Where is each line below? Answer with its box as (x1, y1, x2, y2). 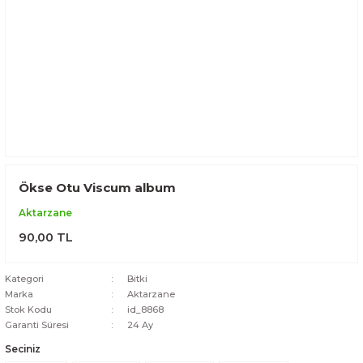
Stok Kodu (5, 304, 52, 315)
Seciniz (5, 343, 41, 355)
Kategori (5, 273, 44, 284)
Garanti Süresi (5, 319, 69, 331)
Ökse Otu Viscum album (19, 180, 176, 195)
